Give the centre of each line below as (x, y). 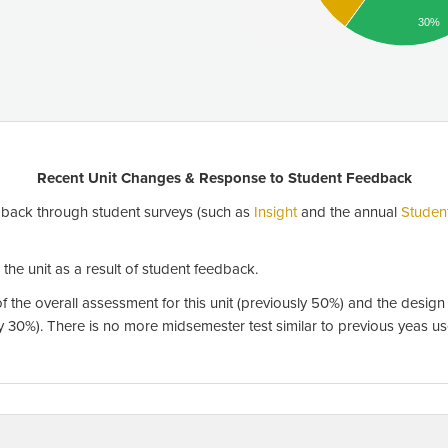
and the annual (349, 212)
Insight (275, 212)
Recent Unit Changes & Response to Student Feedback (224, 178)
